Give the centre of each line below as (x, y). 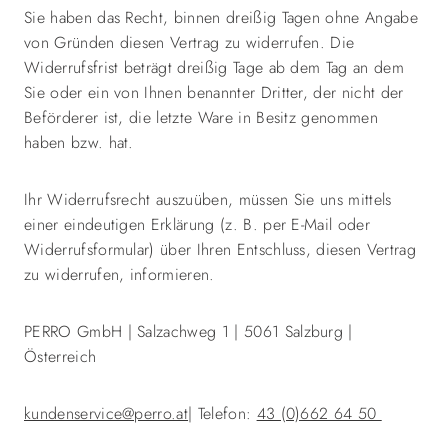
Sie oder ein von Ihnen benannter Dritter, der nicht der (214, 92)
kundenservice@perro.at (106, 413)
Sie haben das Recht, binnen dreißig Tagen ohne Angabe (221, 17)
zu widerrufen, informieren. (122, 274)
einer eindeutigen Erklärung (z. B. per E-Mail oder (197, 224)
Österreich (63, 356)
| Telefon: (222, 413)
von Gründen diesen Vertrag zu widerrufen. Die (189, 42)
